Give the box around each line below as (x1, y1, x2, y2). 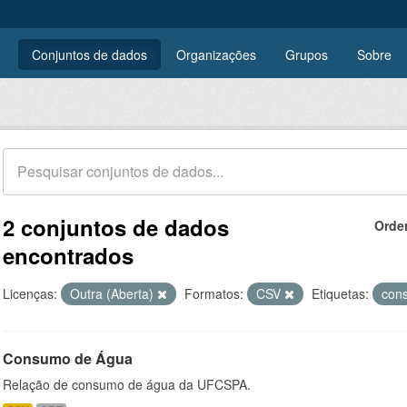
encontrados (3, 240, 134, 271)
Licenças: (3, 284, 57, 303)
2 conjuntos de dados (3, 212, 229, 243)
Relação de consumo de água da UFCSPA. (3, 375, 251, 393)
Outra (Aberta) (70, 284, 157, 303)
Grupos (285, 45, 328, 64)
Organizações (176, 45, 256, 64)
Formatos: (184, 284, 243, 303)
